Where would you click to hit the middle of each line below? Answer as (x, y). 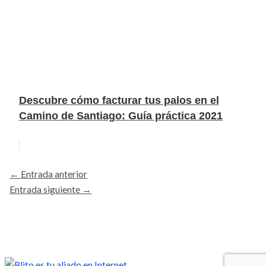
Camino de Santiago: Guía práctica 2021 (121, 115)
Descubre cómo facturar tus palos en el (119, 100)
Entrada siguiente (46, 189)
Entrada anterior (53, 174)
